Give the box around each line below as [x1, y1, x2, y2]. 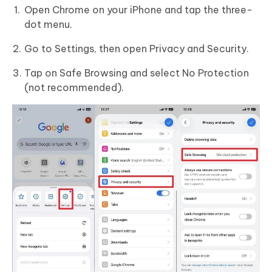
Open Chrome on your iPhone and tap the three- [24, 4, 253, 16]
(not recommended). [24, 81, 124, 94]
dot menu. [24, 18, 72, 31]
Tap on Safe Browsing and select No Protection [24, 67, 249, 80]
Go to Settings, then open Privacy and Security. [24, 42, 249, 55]
